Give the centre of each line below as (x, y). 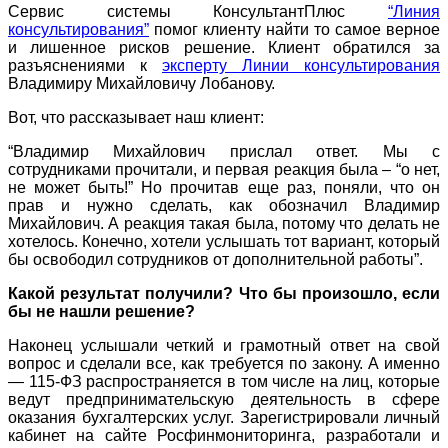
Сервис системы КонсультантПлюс (198, 12)
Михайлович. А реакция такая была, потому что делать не (224, 224)
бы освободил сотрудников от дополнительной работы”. (215, 260)
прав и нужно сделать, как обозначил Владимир (224, 206)
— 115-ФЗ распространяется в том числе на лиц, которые (224, 382)
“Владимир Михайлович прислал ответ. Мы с (224, 152)
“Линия (414, 12)
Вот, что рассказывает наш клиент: (136, 118)
